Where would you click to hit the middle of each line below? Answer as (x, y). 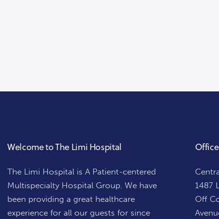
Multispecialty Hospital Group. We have (82, 186)
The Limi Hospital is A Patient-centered (82, 172)
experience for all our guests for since (79, 213)
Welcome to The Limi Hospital (65, 147)
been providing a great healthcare (71, 199)
